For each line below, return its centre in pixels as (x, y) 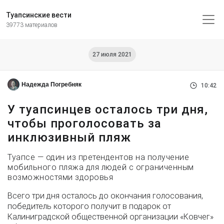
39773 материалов (32, 25)
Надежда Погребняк (51, 84)
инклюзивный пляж (69, 137)
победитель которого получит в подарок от (89, 206)
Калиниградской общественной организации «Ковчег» (110, 217)
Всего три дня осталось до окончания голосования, (105, 196)
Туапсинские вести (39, 15)
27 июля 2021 (112, 54)
